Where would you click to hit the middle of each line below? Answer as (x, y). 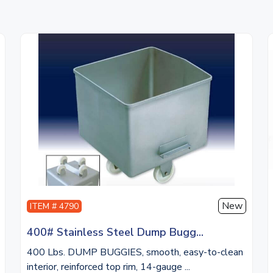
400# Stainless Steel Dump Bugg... (115, 232)
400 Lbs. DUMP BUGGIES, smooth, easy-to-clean (135, 252)
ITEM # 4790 (55, 206)
